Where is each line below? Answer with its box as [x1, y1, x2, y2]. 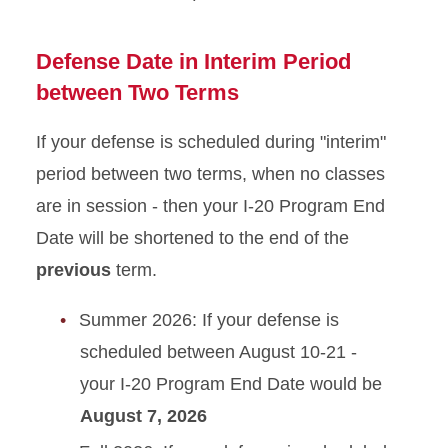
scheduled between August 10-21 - [80, 342, 357, 362]
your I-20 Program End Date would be [80, 374, 382, 394]
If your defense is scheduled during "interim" [36, 132, 386, 152]
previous [36, 260, 111, 280]
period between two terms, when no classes [36, 164, 385, 184]
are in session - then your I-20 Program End [36, 196, 385, 216]
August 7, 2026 [80, 406, 207, 426]
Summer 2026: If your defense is [79, 310, 339, 330]
